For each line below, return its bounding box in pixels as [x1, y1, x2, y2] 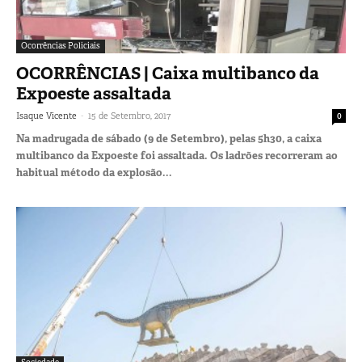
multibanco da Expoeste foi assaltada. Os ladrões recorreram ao [16, 149, 338, 163]
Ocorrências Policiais [21, 40, 100, 52]
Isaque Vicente [16, 110, 77, 122]
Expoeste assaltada [16, 82, 171, 106]
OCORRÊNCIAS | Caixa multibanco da [16, 62, 319, 86]
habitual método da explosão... [16, 166, 172, 180]
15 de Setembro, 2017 [88, 110, 170, 122]
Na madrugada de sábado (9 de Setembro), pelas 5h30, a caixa [16, 132, 322, 146]
